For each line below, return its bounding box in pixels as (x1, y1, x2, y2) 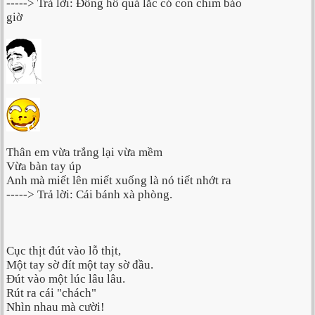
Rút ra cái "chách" (6, 286, 96, 300)
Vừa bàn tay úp (6, 160, 82, 174)
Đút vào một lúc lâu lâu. (6, 272, 125, 286)
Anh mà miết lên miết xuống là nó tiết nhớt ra (6, 174, 231, 188)
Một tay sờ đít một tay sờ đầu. (6, 258, 153, 272)
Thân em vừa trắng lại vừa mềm (6, 146, 162, 160)
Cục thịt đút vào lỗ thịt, (6, 244, 121, 258)
